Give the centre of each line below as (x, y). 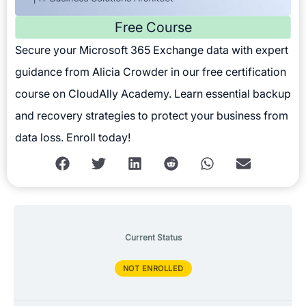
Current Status (153, 237)
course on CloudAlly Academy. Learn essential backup (153, 93)
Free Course (153, 27)
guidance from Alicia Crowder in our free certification (151, 71)
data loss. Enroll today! (73, 137)
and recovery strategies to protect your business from (152, 115)
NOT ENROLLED (153, 268)
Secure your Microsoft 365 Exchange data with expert (152, 50)
